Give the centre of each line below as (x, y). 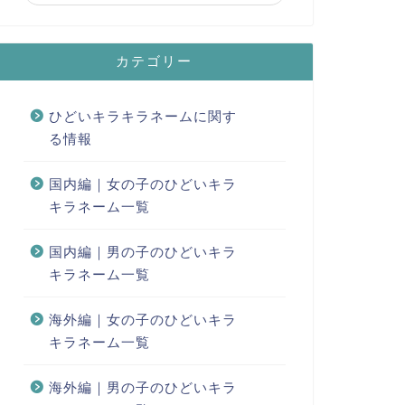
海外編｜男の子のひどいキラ (142, 387)
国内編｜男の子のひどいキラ (142, 251)
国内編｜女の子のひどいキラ (142, 184)
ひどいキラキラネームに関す (142, 116)
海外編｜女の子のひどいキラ (142, 319)
